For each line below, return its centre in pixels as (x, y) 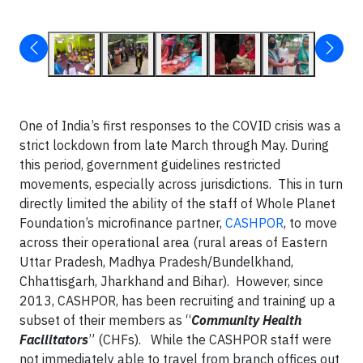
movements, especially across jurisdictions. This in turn (181, 184)
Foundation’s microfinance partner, (122, 223)
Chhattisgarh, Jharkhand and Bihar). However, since (171, 281)
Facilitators (54, 340)
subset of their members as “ (105, 320)
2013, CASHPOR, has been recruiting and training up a (177, 301)
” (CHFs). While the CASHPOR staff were (210, 340)
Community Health (246, 320)
